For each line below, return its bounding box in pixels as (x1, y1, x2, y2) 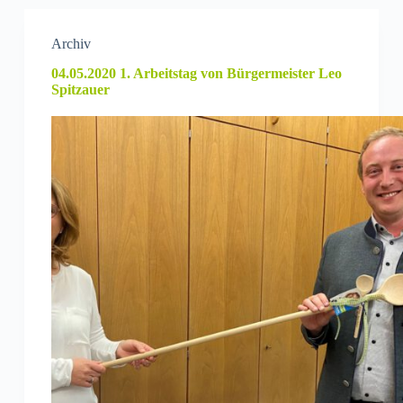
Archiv (50, 35, 91, 51)
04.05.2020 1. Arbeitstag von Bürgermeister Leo (50, 65, 342, 81)
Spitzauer (50, 81, 110, 97)
